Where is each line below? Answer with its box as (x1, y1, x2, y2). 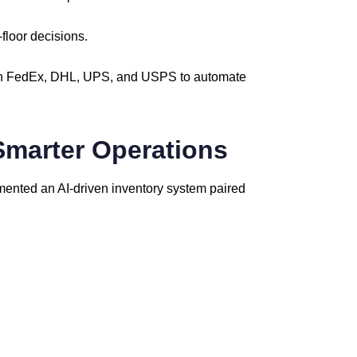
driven (73, 182, 112, 195)
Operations (92, 135, 228, 164)
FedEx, (6, 70, 50, 84)
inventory (112, 182, 167, 195)
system (167, 182, 210, 195)
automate (194, 70, 246, 84)
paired (210, 182, 245, 195)
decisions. (30, 29, 88, 43)
